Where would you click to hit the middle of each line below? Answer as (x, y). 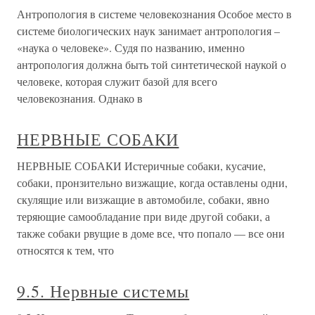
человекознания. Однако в (80, 98)
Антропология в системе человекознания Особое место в (154, 14)
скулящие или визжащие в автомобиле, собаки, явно (143, 199)
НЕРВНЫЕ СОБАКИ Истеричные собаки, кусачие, (141, 166)
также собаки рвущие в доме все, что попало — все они (151, 233)
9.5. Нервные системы (103, 291)
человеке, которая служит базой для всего (117, 81)
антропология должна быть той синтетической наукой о (152, 64)
